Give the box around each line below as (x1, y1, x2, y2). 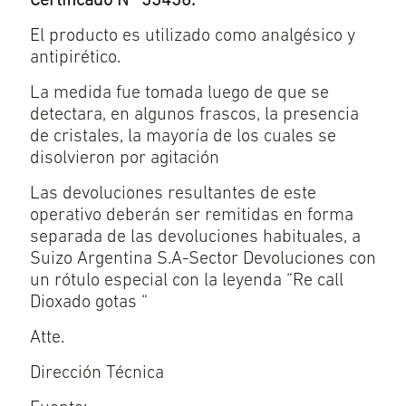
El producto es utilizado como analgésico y (30, 27, 355, 45)
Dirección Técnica (30, 364, 164, 382)
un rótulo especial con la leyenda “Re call (30, 272, 343, 290)
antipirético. (30, 49, 121, 67)
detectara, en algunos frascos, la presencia (30, 106, 359, 124)
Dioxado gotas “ (30, 294, 148, 312)
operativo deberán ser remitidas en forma (30, 207, 353, 225)
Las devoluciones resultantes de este (30, 185, 316, 203)
